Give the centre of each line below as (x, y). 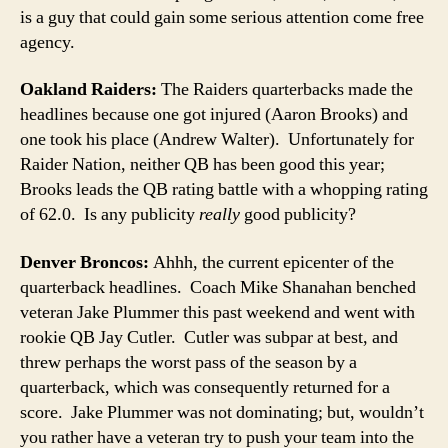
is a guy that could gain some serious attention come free (222, 17)
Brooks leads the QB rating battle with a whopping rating (224, 189)
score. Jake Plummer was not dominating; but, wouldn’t (222, 412)
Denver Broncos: (84, 262)
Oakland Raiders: (88, 89)
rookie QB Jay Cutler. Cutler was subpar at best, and (209, 337)
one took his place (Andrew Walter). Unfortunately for (217, 139)
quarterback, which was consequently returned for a (205, 387)
